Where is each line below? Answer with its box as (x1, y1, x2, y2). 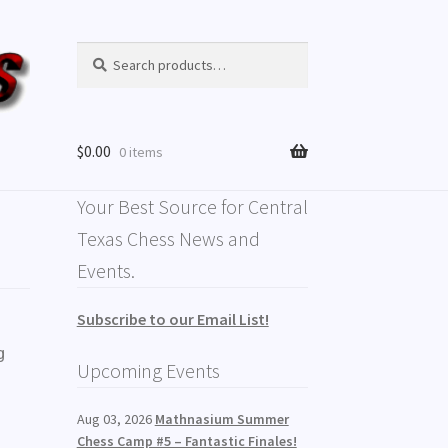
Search (75, 42, 119, 61)
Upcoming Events (76, 358, 220, 384)
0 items (118, 142, 163, 161)
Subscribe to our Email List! (76, 309, 269, 330)
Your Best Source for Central (76, 193, 308, 219)
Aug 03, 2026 (76, 409, 155, 428)
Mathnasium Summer (154, 409, 289, 428)
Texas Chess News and (76, 225, 260, 251)
